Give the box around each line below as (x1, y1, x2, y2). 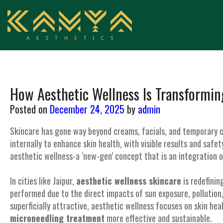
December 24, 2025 (50, 102, 124, 116)
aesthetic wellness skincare (76, 174, 181, 187)
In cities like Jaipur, (10, 174, 76, 187)
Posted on (10, 102, 47, 116)
